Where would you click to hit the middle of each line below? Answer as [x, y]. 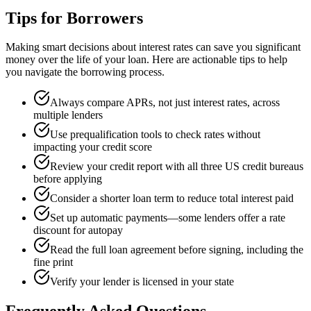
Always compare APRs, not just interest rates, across [165, 103]
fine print [53, 262]
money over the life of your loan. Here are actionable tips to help [146, 60]
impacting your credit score [93, 147]
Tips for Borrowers [74, 18]
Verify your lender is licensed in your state [142, 282]
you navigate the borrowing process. [85, 72]
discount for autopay [78, 230]
